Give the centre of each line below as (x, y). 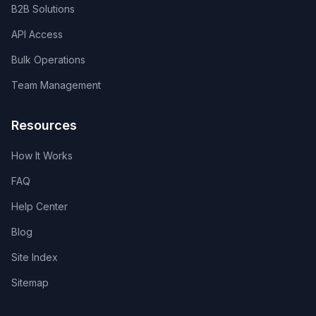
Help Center (39, 206)
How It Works (42, 156)
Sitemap (30, 282)
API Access (37, 34)
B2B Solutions (43, 9)
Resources (44, 125)
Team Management (56, 85)
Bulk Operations (48, 60)
